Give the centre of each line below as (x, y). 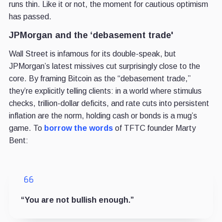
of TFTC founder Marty (154, 128)
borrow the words (78, 128)
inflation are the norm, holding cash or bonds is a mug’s (103, 116)
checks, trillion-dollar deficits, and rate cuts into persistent (109, 104)
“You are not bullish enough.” (77, 200)
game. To (26, 128)
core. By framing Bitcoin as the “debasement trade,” (100, 79)
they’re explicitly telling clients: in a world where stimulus (105, 91)
